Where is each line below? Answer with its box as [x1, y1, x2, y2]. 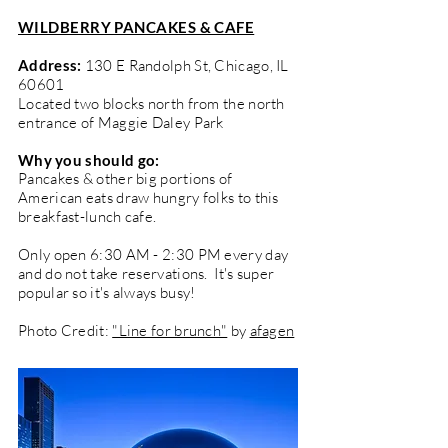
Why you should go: [18, 150, 160, 169]
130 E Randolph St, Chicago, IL [81, 55, 289, 75]
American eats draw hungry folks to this [18, 187, 279, 207]
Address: [18, 55, 82, 74]
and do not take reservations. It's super [18, 263, 275, 283]
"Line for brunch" [112, 320, 228, 340]
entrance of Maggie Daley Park [18, 112, 224, 132]
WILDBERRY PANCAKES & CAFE [18, 17, 255, 36]
